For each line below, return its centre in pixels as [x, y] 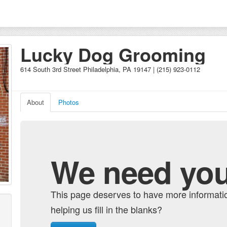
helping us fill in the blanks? [106, 209]
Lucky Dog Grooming [113, 54]
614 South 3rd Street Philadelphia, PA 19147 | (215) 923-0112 [110, 69]
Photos [69, 102]
